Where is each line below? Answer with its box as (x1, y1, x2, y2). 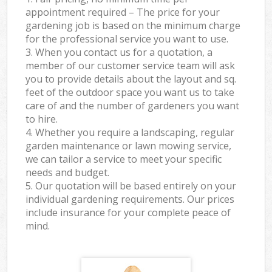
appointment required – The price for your (25, 5, 220, 19)
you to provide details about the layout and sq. (25, 72, 237, 86)
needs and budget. (25, 166, 110, 180)
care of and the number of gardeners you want (25, 99, 240, 113)
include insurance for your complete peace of (25, 206, 231, 220)
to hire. (25, 112, 58, 126)
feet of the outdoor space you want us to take (25, 86, 235, 100)
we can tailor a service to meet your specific (25, 152, 222, 166)
